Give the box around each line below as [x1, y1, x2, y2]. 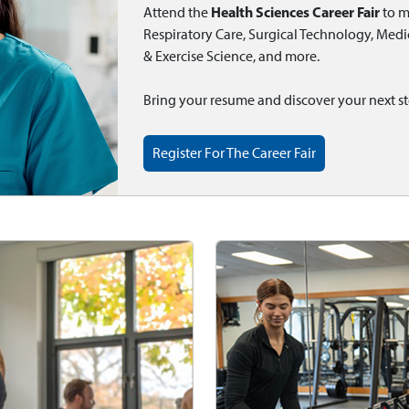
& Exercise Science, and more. [143, 47, 320, 66]
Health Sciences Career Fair [211, 3, 383, 22]
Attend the [143, 4, 212, 22]
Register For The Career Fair [152, 144, 317, 163]
